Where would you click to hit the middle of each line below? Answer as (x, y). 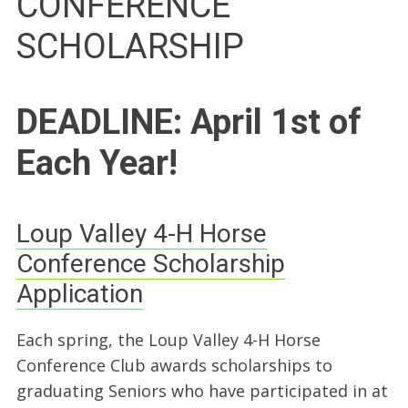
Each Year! (97, 163)
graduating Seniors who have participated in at (202, 390)
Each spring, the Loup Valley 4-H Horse (168, 339)
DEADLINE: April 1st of (189, 122)
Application (79, 294)
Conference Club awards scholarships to (174, 365)
